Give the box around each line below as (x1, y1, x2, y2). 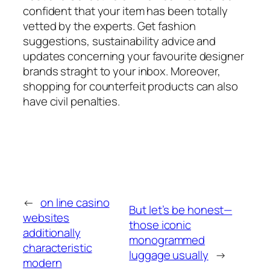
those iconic (129, 217, 192, 233)
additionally (23, 224, 81, 240)
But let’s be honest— (129, 202, 233, 218)
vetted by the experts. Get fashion (23, 17, 196, 34)
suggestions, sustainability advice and (23, 33, 216, 49)
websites (23, 209, 70, 225)
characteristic (23, 239, 92, 256)
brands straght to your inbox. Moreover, (23, 63, 221, 79)
